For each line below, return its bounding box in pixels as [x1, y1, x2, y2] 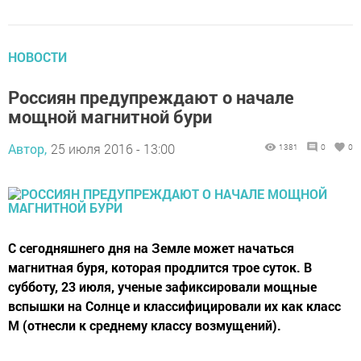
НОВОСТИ [8, 48, 67, 65]
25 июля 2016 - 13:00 [51, 139, 175, 157]
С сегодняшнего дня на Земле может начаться [8, 239, 294, 256]
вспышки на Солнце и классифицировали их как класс [8, 297, 341, 314]
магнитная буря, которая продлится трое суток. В [8, 258, 312, 276]
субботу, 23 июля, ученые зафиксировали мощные [8, 277, 317, 295]
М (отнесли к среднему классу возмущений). [8, 316, 281, 334]
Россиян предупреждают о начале [8, 85, 294, 109]
